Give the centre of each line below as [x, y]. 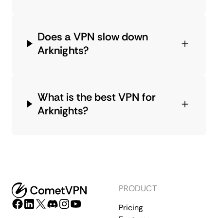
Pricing [131, 207]
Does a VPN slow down [93, 36]
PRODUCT [138, 188]
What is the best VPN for [97, 97]
